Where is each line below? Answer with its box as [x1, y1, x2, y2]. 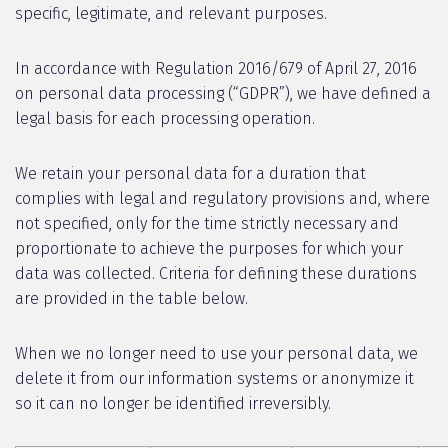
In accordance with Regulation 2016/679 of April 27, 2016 [15, 59, 417, 78]
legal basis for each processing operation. [15, 109, 315, 128]
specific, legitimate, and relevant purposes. [15, 4, 327, 23]
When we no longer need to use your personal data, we [15, 344, 418, 363]
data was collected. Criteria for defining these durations [15, 264, 417, 283]
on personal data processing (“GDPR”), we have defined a [15, 84, 431, 103]
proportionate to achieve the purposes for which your [15, 239, 403, 258]
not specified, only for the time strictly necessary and [15, 214, 399, 233]
